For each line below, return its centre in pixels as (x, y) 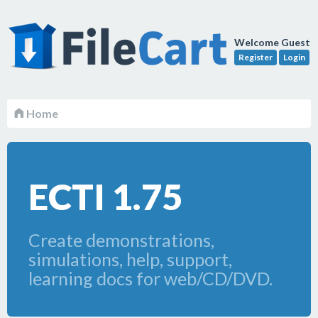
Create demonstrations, (121, 240)
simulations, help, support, (130, 259)
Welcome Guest (272, 42)
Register (256, 57)
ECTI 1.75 (105, 197)
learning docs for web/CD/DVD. (150, 278)
